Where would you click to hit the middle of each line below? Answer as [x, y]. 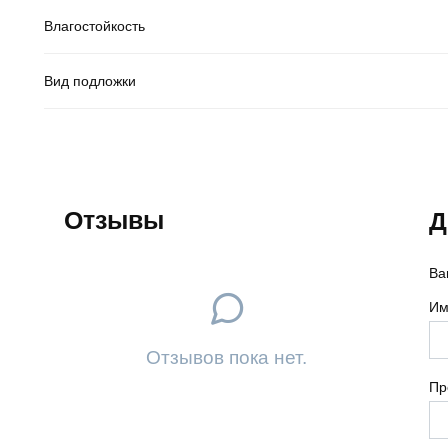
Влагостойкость [94, 25]
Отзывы [114, 219]
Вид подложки [90, 80]
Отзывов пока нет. [226, 357]
